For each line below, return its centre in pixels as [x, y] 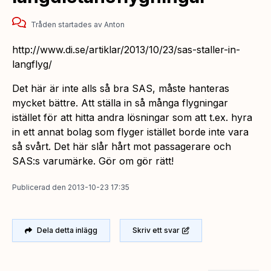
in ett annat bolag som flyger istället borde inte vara [130, 132]
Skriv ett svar [156, 230]
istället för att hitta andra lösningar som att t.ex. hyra [132, 118]
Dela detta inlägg [67, 230]
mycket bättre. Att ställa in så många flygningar [120, 103]
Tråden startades [61, 25]
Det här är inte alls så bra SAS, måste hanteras [121, 89]
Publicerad [31, 188]
